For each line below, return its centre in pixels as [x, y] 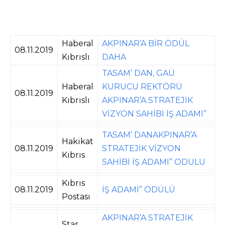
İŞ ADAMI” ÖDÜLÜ [139, 189]
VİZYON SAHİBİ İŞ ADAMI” [154, 114]
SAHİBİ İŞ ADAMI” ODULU [154, 162]
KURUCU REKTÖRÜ [142, 86]
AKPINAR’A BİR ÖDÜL [146, 43]
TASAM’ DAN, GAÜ [138, 73]
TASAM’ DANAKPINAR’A [149, 135]
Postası [76, 196]
